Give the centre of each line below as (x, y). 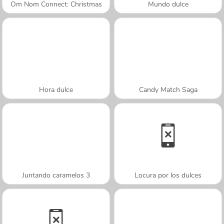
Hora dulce (56, 89)
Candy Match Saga (168, 89)
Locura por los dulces (168, 175)
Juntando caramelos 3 (56, 175)
